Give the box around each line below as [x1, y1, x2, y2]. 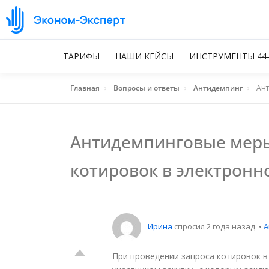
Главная [70, 83, 100, 93]
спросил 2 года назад [172, 221, 257, 232]
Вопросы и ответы [113, 83, 180, 93]
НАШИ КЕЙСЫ [115, 50, 174, 62]
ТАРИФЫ [63, 50, 100, 62]
